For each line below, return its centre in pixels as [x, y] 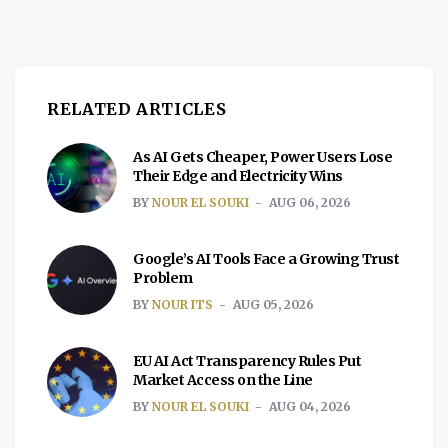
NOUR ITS [182, 304]
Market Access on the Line [223, 379]
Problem [163, 277]
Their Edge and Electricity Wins [238, 175]
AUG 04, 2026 [310, 406]
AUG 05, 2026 [273, 304]
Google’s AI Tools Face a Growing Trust [266, 258]
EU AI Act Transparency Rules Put [247, 360]
